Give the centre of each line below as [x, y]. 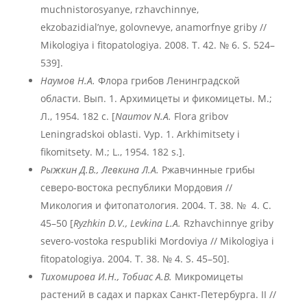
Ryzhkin [89, 223]
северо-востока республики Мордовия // [136, 187]
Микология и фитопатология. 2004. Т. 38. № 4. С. [156, 205]
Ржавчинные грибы [207, 170]
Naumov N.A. [143, 116]
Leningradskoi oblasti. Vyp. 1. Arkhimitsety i [140, 134]
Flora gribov [199, 116]
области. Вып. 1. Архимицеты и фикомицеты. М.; [156, 98]
